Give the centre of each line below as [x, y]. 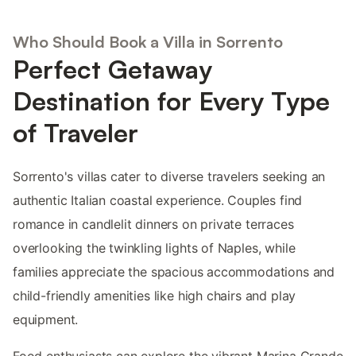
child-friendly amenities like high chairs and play [155, 296]
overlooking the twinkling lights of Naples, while [154, 248]
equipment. [46, 320]
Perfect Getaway [112, 70]
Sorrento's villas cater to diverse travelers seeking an [169, 177]
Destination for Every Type [171, 101]
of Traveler [75, 133]
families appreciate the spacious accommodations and [174, 272]
